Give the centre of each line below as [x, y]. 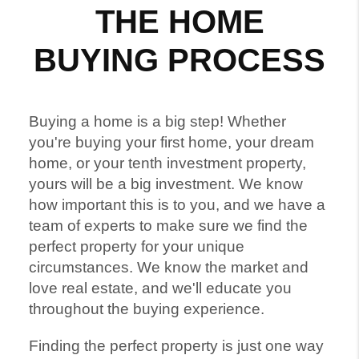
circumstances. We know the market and [168, 268]
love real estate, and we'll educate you [160, 288]
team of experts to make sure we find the [168, 226]
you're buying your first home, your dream [171, 143]
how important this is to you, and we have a [177, 205]
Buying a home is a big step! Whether [157, 122]
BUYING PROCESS [179, 61]
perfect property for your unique [136, 247]
